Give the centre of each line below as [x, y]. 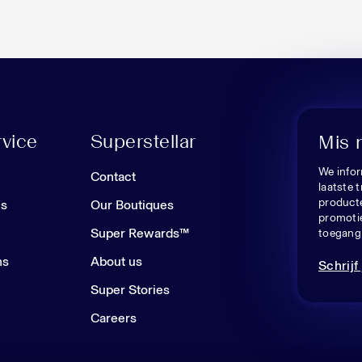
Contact [113, 177]
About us [116, 262]
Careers [114, 318]
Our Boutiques [132, 205]
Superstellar [143, 141]
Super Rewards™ [140, 234]
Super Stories [130, 290]
